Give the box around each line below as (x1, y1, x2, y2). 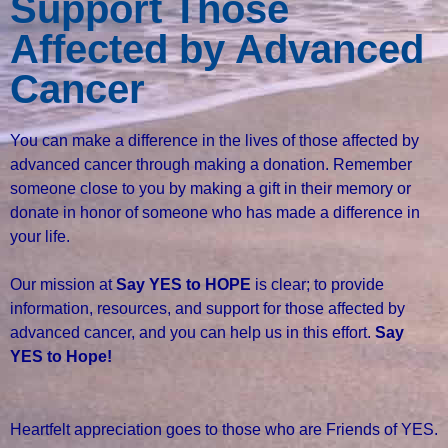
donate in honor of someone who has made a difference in (10, 204, 420, 222)
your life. (10, 228, 70, 246)
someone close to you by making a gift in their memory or (10, 180, 411, 198)
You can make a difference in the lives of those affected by (10, 132, 419, 150)
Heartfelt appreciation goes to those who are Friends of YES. (10, 421, 438, 439)
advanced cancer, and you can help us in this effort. (10, 324, 375, 342)
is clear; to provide (251, 276, 384, 294)
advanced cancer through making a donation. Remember (10, 156, 412, 174)
